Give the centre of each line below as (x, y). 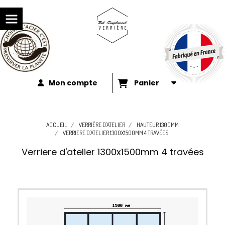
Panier (148, 83)
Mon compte (73, 83)
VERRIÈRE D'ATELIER (102, 125)
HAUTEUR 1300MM (158, 125)
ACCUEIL (57, 125)
